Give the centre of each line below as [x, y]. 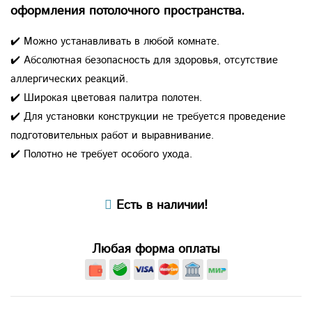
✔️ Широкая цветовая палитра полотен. [108, 97]
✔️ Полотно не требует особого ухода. [101, 154]
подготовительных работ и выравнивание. [112, 135]
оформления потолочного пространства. [127, 11]
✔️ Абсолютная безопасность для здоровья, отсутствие [144, 60]
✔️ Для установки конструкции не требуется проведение [148, 116]
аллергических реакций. [69, 79]
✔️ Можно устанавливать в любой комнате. [115, 41]
